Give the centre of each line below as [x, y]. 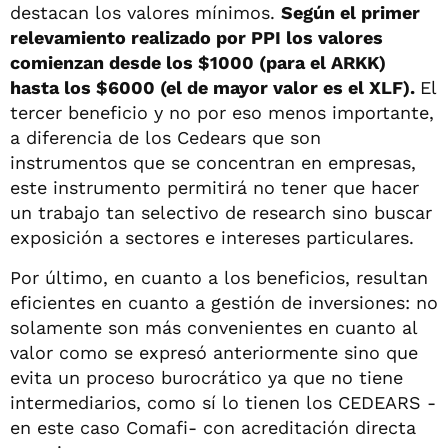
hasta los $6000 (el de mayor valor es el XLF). [215, 87]
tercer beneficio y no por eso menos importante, [222, 112]
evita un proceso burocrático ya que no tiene [206, 377]
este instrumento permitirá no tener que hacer [214, 187]
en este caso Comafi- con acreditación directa [213, 427]
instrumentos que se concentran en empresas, [213, 162]
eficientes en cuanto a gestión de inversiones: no [224, 302]
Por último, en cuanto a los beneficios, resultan [219, 277]
